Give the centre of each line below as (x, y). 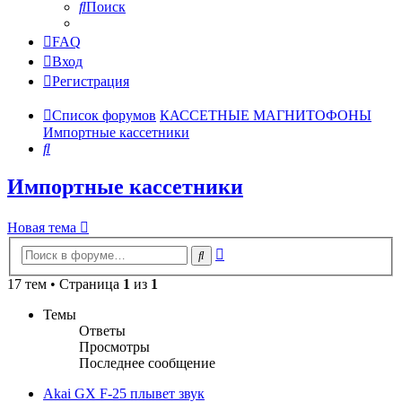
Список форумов (104, 116)
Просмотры (114, 346)
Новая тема (42, 228)
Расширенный (267, 250)
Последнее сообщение (147, 363)
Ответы (102, 330)
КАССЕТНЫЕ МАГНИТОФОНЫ (266, 116)
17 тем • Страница (65, 284)
